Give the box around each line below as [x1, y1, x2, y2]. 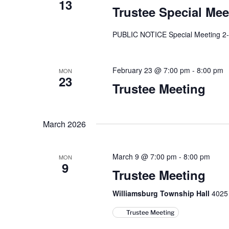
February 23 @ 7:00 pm [112, 65, 190, 75]
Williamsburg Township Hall [112, 188, 212, 198]
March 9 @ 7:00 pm [112, 151, 177, 162]
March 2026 [43, 118, 86, 130]
